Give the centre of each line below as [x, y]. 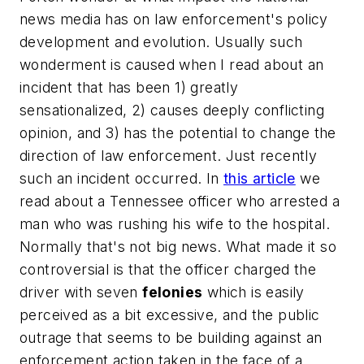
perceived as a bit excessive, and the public [170, 315]
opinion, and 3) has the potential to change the [178, 133]
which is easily [253, 292]
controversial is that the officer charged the [168, 269]
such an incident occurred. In [121, 178]
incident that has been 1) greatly [129, 87]
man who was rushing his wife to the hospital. [175, 224]
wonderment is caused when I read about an [172, 65]
